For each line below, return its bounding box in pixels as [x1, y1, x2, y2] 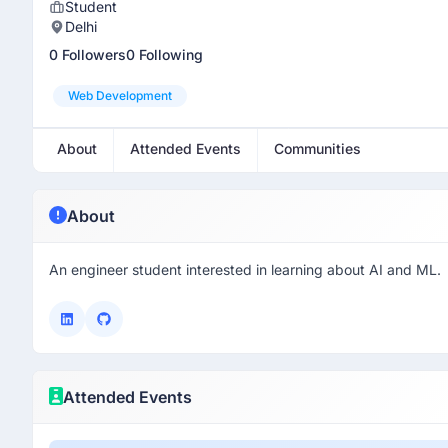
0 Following [126, 46, 203, 63]
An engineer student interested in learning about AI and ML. [49, 261, 441, 278]
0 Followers [49, 46, 126, 63]
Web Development [68, 88, 172, 103]
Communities [274, 140, 361, 157]
